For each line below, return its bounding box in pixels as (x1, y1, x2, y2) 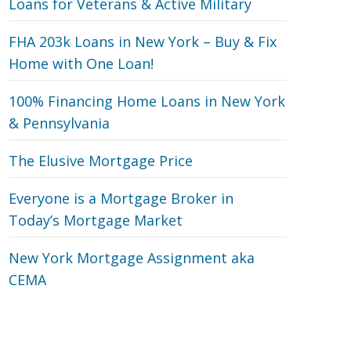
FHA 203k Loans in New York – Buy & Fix (9, 32, 277, 51)
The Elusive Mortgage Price (9, 151, 193, 170)
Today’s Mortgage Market (9, 211, 183, 230)
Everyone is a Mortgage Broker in (9, 189, 233, 208)
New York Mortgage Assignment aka (9, 248, 255, 267)
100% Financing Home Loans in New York (9, 92, 285, 110)
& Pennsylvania (9, 114, 110, 132)
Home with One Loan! (9, 54, 154, 73)
